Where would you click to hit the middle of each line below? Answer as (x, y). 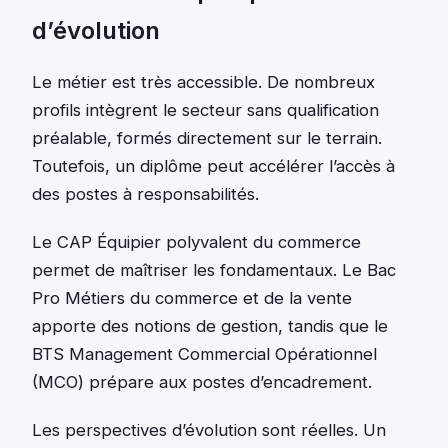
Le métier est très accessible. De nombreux (203, 81)
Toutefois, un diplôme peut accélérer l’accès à (213, 165)
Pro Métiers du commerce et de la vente (192, 297)
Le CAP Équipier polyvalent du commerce (196, 241)
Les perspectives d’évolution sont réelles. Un (209, 429)
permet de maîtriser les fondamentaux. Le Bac (214, 269)
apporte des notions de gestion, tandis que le (210, 325)
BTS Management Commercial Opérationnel (204, 353)
